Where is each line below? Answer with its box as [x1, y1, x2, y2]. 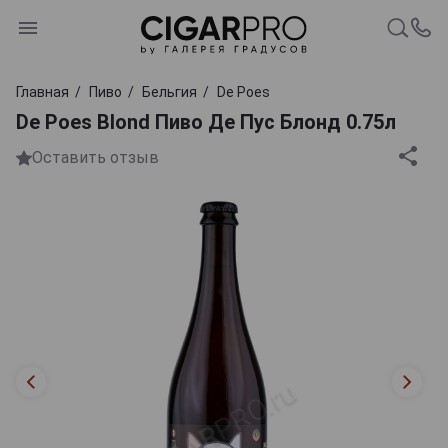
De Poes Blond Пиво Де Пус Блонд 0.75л [16, 109, 396, 134]
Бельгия [142, 83, 197, 100]
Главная [16, 83, 69, 100]
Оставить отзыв [32, 148, 159, 168]
